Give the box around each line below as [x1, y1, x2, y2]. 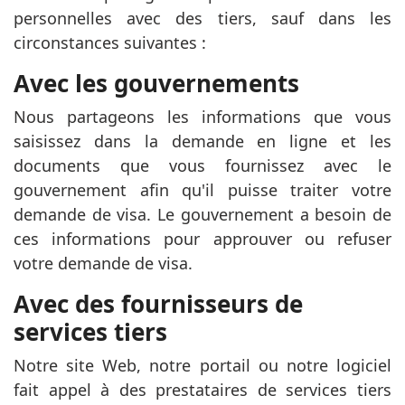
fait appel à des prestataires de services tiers [14, 379, 391, 400]
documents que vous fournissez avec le [14, 155, 391, 176]
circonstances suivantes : [14, 32, 206, 53]
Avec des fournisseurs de [14, 287, 303, 320]
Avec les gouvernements [14, 67, 299, 99]
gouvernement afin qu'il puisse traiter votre [14, 179, 391, 201]
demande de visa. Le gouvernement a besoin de [14, 203, 391, 225]
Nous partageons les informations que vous [14, 106, 391, 127]
